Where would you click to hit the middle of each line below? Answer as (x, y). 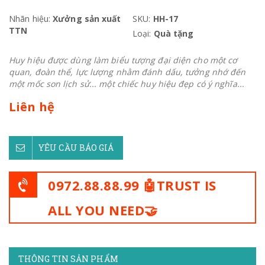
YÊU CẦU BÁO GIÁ (76, 148)
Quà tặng (174, 33)
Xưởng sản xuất (86, 19)
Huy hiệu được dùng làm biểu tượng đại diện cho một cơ (123, 60)
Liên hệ (32, 107)
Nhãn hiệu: (30, 19)
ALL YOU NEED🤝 (103, 210)
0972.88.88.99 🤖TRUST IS (132, 185)
